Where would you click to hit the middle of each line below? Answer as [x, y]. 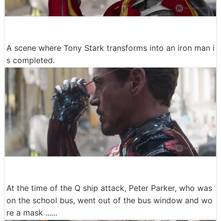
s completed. [31, 60]
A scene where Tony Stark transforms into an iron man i [110, 48]
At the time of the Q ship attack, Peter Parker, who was [109, 188]
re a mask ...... [32, 212]
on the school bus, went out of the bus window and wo [110, 200]
